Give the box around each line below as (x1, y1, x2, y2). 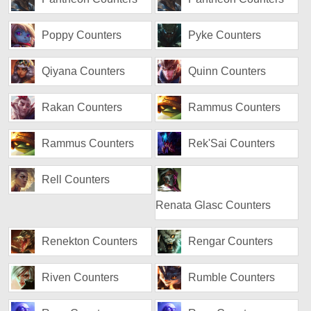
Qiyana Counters (42, 65, 126, 77)
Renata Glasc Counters (155, 199, 271, 211)
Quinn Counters (188, 65, 267, 77)
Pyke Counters (188, 29, 262, 41)
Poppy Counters (42, 29, 122, 41)
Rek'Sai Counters (188, 137, 276, 149)
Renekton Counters (42, 235, 138, 247)
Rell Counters (42, 174, 110, 185)
